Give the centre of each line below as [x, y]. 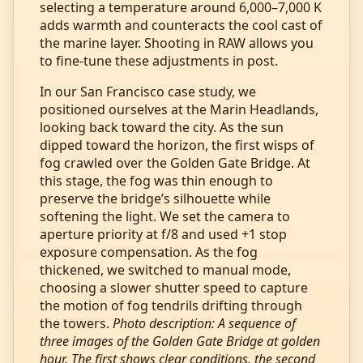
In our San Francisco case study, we [148, 91]
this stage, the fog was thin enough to [156, 180]
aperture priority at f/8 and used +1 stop [163, 234]
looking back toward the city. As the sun [162, 127]
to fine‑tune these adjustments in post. [159, 60]
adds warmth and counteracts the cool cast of [181, 25]
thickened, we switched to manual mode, [165, 269]
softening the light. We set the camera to [165, 216]
